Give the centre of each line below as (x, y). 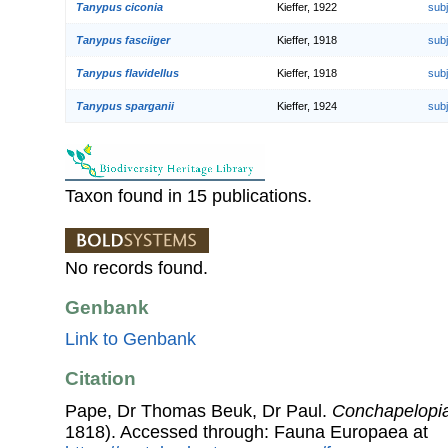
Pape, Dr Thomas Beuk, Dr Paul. (198, 410)
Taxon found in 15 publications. (188, 195)
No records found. (136, 267)
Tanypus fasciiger (123, 39)
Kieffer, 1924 (307, 105)
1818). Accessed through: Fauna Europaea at (246, 431)
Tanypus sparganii (125, 105)
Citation (100, 379)
